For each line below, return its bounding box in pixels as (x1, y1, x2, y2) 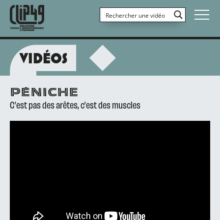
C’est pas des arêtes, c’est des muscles (10, 98, 140, 110)
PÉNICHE (10, 87, 79, 99)
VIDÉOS (20, 49, 67, 67)
